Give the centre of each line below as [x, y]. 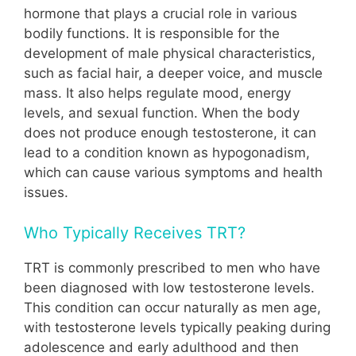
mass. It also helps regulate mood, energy [157, 93]
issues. [46, 193]
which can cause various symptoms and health [173, 173]
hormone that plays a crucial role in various [161, 14]
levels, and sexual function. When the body [162, 113]
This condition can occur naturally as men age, [172, 307]
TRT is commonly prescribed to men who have [172, 267]
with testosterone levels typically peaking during [177, 327]
